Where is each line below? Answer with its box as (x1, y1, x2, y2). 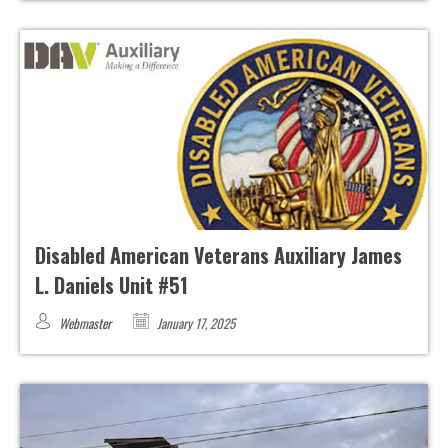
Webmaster (59, 313, 111, 334)
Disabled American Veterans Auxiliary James (35, 240, 402, 271)
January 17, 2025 (154, 313, 235, 334)
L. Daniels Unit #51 (35, 270, 188, 301)
